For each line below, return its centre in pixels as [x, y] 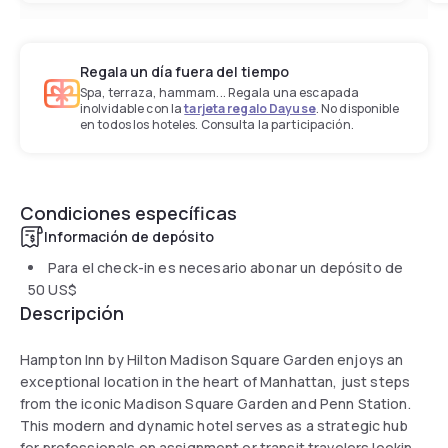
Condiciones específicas [128, 212]
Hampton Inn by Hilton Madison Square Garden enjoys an [212, 359]
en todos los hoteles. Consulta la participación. [217, 124]
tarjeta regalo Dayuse [250, 108]
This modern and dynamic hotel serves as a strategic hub [214, 425]
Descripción [72, 312]
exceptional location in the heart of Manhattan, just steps [215, 381]
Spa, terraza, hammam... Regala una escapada [220, 92]
